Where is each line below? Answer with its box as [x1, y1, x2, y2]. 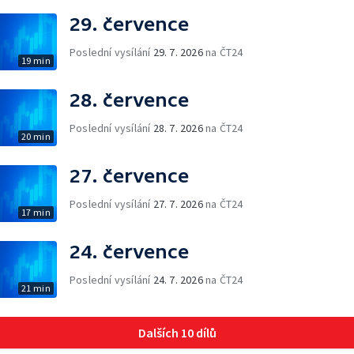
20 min [21, 130, 51, 142]
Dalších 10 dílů [137, 325, 217, 341]
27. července [70, 165, 189, 186]
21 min [21, 282, 51, 294]
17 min [21, 206, 51, 218]
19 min [21, 55, 51, 66]
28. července [70, 89, 189, 111]
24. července [70, 241, 189, 262]
